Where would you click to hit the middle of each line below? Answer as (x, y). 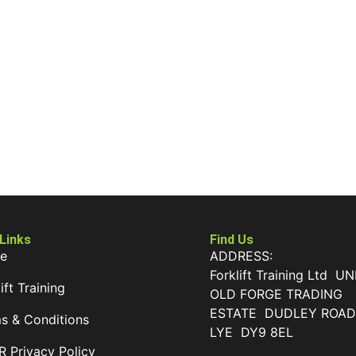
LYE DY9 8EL (252, 333)
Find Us (232, 240)
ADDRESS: (242, 256)
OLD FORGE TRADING (277, 294)
